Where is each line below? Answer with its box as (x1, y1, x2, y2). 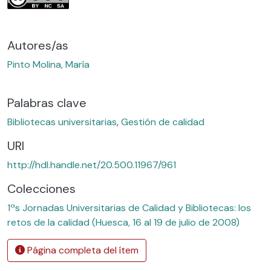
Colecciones (7, 180, 76, 197)
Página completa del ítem (25, 243, 139, 256)
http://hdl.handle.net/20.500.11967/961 (7, 158, 176, 171)
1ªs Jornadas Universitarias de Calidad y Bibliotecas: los (7, 201, 251, 214)
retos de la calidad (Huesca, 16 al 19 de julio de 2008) (7, 215, 240, 229)
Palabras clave (7, 94, 87, 111)
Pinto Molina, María (7, 57, 90, 71)
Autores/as (7, 37, 68, 53)
